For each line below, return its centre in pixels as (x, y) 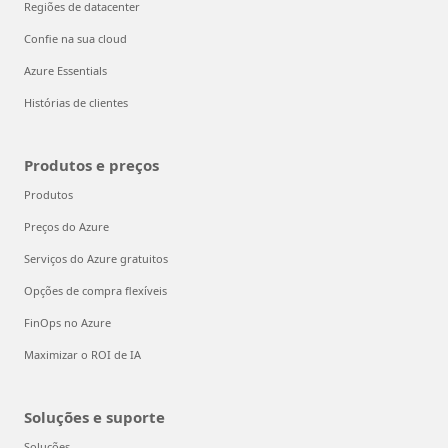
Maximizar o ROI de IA (82, 354)
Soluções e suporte (94, 416)
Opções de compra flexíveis (95, 290)
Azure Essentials (65, 70)
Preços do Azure (66, 226)
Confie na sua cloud (75, 38)
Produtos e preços (91, 164)
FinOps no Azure (67, 322)
